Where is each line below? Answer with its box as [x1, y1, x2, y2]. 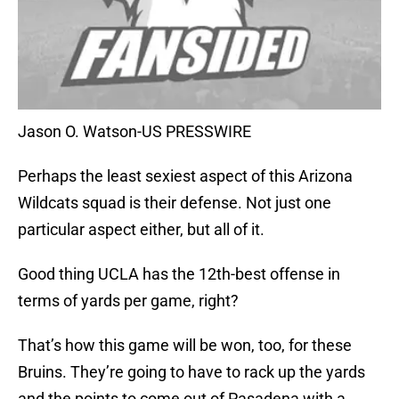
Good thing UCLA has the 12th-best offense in [18, 265, 340, 284]
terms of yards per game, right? [18, 291, 239, 311]
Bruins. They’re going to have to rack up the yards [18, 362, 365, 382]
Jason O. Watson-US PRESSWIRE [18, 122, 251, 142]
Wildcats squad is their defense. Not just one [18, 193, 331, 213]
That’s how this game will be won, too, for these [18, 336, 352, 355]
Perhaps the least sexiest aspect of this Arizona [18, 167, 353, 186]
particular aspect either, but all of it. [18, 220, 265, 240]
